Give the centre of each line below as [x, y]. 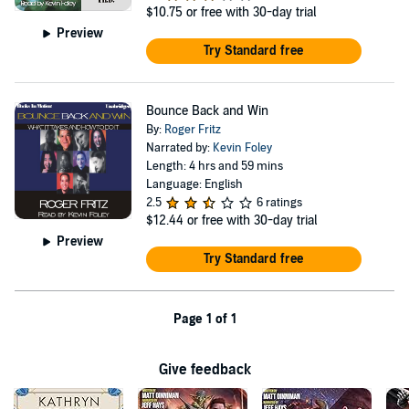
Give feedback [204, 370]
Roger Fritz [192, 130]
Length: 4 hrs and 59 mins [214, 166]
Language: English [194, 184]
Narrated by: [179, 148]
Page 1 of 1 [204, 319]
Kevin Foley [242, 148]
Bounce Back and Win [207, 111]
